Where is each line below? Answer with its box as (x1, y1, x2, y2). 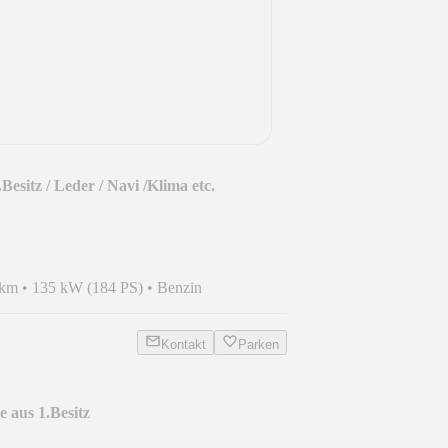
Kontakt (161, 336, 206, 352)
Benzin (157, 278, 202, 296)
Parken (238, 336, 279, 352)
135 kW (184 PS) (32, 278, 143, 296)
